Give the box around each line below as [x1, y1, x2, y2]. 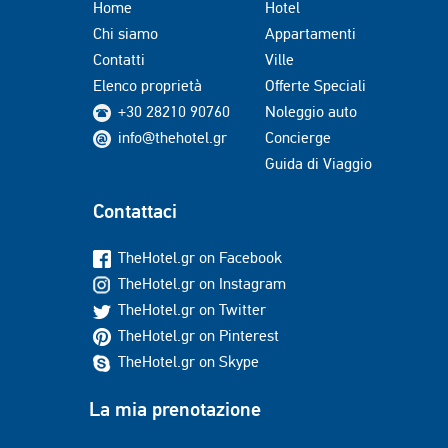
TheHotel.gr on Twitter [118, 300, 266, 319]
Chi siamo [93, 24, 158, 43]
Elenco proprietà [93, 76, 202, 95]
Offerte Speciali [265, 76, 366, 95]
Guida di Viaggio [265, 154, 372, 173]
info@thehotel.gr [118, 128, 227, 147]
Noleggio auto [265, 102, 357, 121]
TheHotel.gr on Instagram [118, 274, 286, 293]
